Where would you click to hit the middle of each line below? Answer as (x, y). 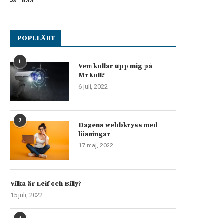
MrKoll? (91, 75)
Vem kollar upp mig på (115, 66)
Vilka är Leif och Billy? (46, 184)
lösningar (94, 134)
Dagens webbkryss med (118, 125)
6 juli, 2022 (93, 86)
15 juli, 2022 (27, 195)
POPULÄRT (36, 38)
